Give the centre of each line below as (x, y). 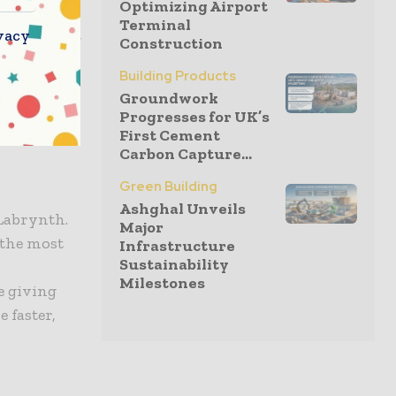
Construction (171, 43)
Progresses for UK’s (194, 117)
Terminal (155, 25)
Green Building (168, 187)
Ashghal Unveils (183, 209)
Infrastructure (177, 246)
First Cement (170, 135)
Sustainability (174, 264)
